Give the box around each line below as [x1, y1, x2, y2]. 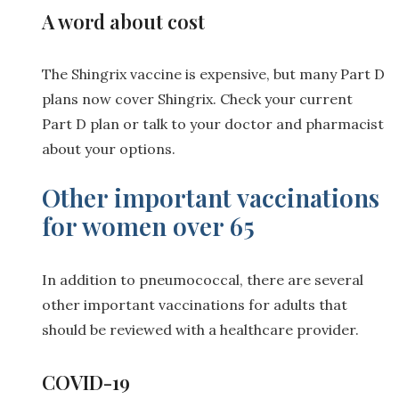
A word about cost [42, 7, 205, 35]
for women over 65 [42, 208, 255, 242]
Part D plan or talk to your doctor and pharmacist [42, 114, 384, 133]
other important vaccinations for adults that [42, 295, 347, 313]
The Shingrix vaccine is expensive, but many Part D [42, 64, 385, 83]
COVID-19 [42, 368, 130, 395]
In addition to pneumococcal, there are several [42, 270, 363, 289]
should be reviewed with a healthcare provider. [42, 320, 359, 338]
